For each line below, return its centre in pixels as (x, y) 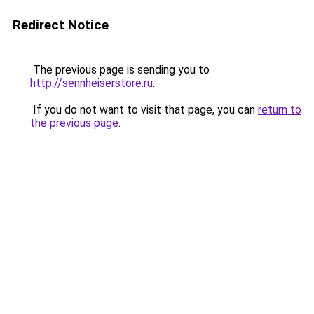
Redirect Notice (61, 25)
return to (280, 110)
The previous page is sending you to (120, 70)
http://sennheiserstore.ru (91, 83)
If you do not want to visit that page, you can (144, 110)
